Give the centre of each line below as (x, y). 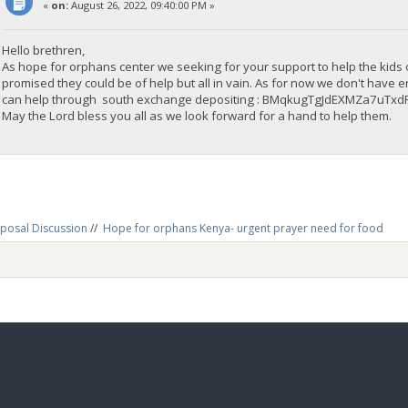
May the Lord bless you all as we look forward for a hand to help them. (197, 115)
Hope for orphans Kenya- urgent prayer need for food (243, 228)
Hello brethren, (44, 50)
